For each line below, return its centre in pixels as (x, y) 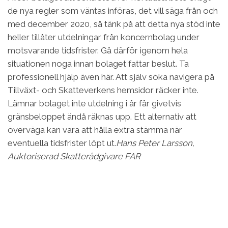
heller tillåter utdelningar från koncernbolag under (104, 37)
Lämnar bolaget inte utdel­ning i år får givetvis (94, 104)
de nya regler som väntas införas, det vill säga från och (113, 11)
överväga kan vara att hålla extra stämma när (95, 130)
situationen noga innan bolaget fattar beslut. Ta (98, 64)
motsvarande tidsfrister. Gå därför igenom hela (98, 51)
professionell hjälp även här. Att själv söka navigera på (111, 77)
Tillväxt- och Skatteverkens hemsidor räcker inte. (103, 90)
